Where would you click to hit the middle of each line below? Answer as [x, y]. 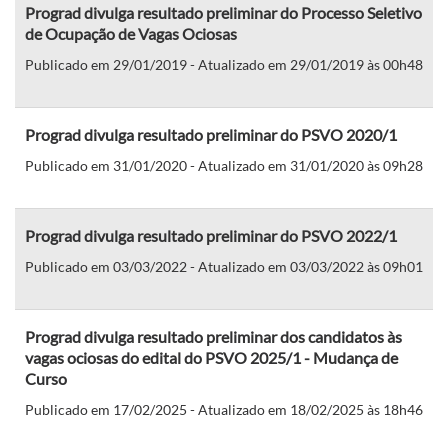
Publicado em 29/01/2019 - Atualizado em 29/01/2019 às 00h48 [224, 64]
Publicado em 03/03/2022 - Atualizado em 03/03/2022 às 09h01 [224, 266]
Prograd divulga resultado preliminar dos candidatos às [213, 336]
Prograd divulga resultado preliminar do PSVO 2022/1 [211, 235]
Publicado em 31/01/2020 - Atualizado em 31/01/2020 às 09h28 [224, 165]
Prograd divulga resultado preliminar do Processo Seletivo [223, 12]
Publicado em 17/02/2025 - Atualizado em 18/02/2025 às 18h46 [224, 409]
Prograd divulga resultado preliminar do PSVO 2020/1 [211, 134]
